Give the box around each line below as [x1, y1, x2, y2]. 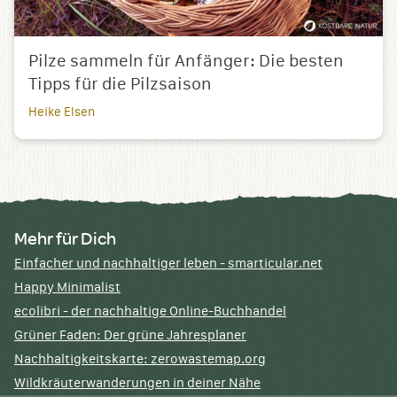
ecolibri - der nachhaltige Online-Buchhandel [14, 304, 286, 320]
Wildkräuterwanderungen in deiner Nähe [14, 376, 261, 392]
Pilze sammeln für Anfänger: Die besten [28, 52, 344, 72]
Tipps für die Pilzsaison [28, 75, 212, 95]
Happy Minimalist [14, 280, 121, 296]
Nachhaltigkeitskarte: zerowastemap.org [14, 352, 266, 368]
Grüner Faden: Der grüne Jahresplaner [14, 328, 246, 344]
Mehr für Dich [14, 226, 116, 250]
